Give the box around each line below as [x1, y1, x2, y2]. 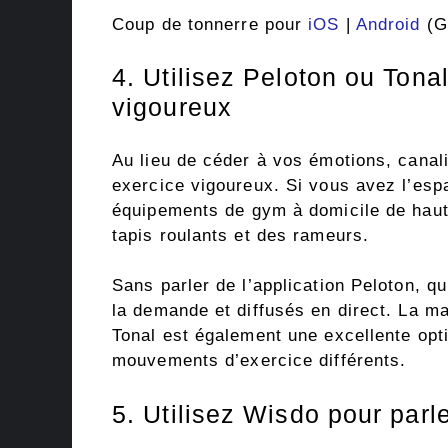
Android [355, 14, 421, 34]
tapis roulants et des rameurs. [112, 225, 370, 245]
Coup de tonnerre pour [112, 14, 309, 34]
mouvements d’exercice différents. [112, 351, 407, 371]
